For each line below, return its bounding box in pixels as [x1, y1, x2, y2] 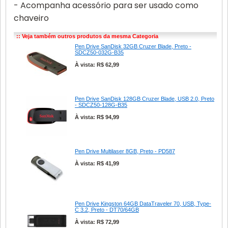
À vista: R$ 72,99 [75, 219, 119, 225]
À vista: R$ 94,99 [75, 114, 119, 120]
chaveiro [14, 12, 49, 24]
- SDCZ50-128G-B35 [75, 102, 127, 108]
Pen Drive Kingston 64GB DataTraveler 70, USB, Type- [75, 201, 211, 207]
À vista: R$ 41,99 [75, 160, 119, 166]
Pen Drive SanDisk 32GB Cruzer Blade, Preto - [75, 43, 191, 49]
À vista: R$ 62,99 [75, 62, 119, 68]
